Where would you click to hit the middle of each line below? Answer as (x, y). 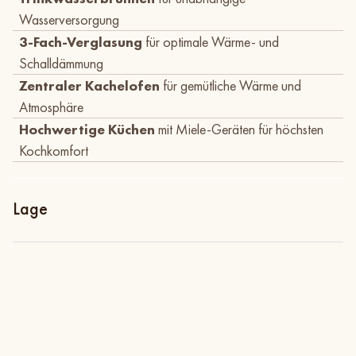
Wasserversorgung (69, 20)
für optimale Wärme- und (211, 42)
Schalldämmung (61, 64)
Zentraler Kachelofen (91, 86)
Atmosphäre (51, 107)
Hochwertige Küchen (87, 130)
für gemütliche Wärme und (232, 86)
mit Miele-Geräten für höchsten (239, 130)
